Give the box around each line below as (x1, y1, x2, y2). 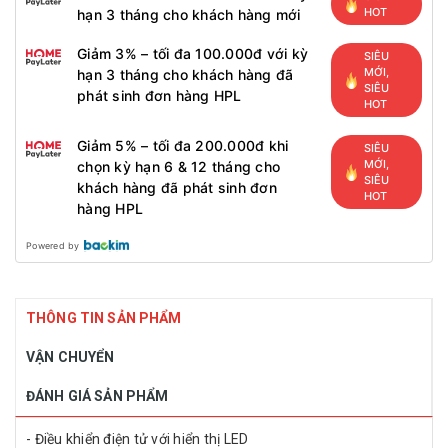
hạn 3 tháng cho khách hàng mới (77, 6, 301, 23)
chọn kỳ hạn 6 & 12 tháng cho (77, 158, 280, 175)
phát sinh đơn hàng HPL (77, 87, 242, 104)
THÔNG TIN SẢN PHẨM (26, 310, 182, 326)
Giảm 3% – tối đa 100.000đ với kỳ (77, 45, 308, 62)
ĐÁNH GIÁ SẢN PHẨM (26, 388, 169, 404)
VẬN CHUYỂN (26, 349, 115, 365)
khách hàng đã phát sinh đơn (77, 179, 277, 196)
